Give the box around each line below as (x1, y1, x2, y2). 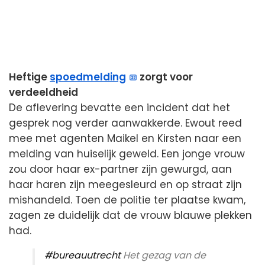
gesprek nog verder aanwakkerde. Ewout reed (9, 115, 242, 130)
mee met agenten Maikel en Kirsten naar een (9, 131, 241, 146)
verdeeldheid (9, 85, 78, 99)
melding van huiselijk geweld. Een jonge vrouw (9, 146, 245, 161)
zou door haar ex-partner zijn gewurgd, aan (9, 161, 232, 176)
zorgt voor (137, 69, 193, 84)
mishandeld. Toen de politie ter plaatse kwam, (9, 192, 245, 207)
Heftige (9, 69, 50, 84)
